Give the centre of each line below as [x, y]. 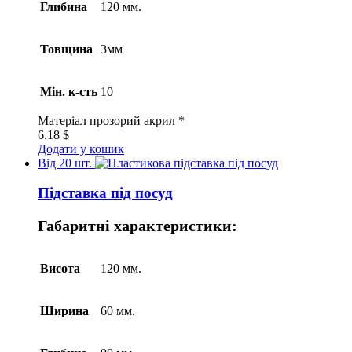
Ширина [64, 310]
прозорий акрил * [136, 120]
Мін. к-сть [69, 91]
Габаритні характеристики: [137, 225]
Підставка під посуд [105, 193]
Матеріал [62, 120]
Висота [60, 268]
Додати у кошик [81, 148]
